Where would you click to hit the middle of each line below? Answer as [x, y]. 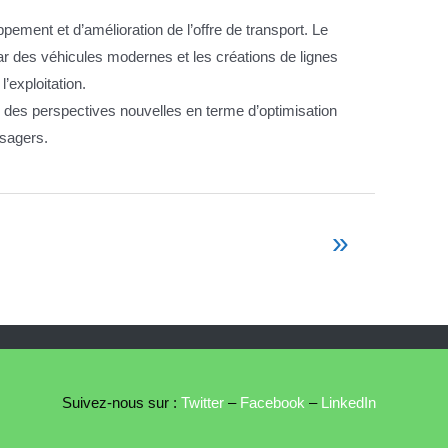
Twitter [200, 403]
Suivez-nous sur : [119, 403]
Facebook [272, 403]
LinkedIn [348, 403]
